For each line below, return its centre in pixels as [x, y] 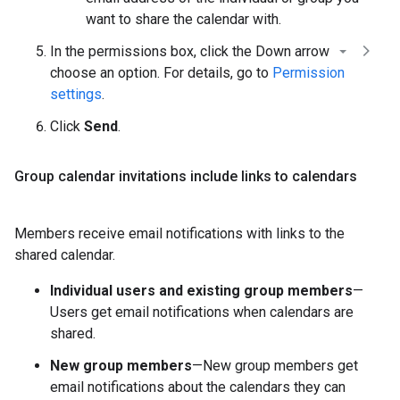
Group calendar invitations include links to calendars [186, 176]
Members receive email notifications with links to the [179, 233]
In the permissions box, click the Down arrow [192, 51]
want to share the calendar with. [183, 19]
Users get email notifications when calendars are [202, 312]
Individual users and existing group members [201, 291]
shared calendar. [65, 255]
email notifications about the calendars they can [198, 387]
